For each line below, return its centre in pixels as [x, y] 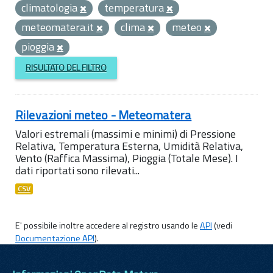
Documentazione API [55, 238]
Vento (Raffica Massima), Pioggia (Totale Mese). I [127, 158]
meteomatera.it [59, 27]
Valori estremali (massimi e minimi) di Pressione [126, 133]
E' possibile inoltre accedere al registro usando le [108, 225]
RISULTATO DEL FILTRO [66, 68]
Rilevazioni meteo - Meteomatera [104, 115]
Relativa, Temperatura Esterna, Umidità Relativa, [129, 146]
